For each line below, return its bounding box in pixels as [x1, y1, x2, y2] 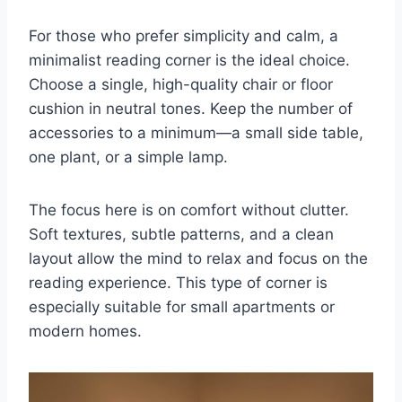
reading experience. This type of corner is [29, 273, 328, 292]
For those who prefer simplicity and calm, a [29, 26, 338, 45]
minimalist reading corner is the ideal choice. [29, 50, 350, 69]
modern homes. [29, 321, 142, 340]
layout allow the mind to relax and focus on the [29, 249, 368, 267]
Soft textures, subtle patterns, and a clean [29, 224, 334, 243]
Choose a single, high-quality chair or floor [29, 74, 333, 93]
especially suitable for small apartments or [29, 297, 335, 316]
